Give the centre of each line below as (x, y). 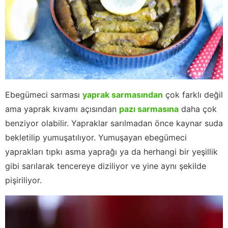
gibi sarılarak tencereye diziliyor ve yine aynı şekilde (106, 166)
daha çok (198, 109)
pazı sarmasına (149, 109)
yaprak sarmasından (123, 95)
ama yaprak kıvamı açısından (62, 109)
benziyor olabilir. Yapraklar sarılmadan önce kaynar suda (114, 123)
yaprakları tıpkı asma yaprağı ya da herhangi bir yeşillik (111, 152)
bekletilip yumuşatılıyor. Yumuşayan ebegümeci (96, 138)
